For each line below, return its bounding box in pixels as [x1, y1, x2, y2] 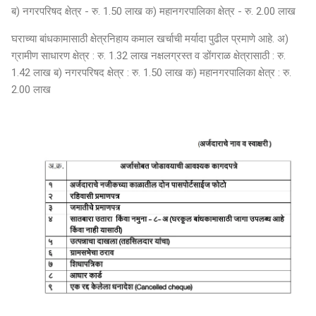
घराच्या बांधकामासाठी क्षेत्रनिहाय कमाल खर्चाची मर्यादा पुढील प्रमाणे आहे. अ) [11, 32, 288, 45]
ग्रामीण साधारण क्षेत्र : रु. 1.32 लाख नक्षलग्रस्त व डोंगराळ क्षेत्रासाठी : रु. [11, 49, 286, 62]
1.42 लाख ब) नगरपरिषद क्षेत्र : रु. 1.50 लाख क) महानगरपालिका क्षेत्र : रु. [11, 66, 291, 79]
